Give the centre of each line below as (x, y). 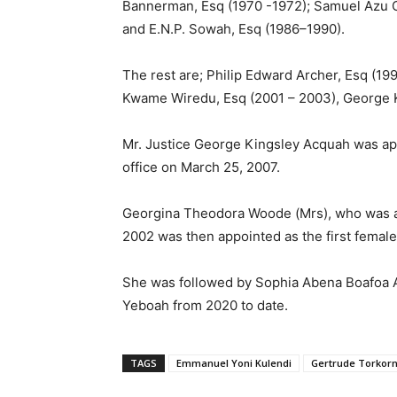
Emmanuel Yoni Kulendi (234, 363)
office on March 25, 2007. (201, 167)
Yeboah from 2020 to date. (205, 305)
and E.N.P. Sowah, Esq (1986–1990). (234, 29)
